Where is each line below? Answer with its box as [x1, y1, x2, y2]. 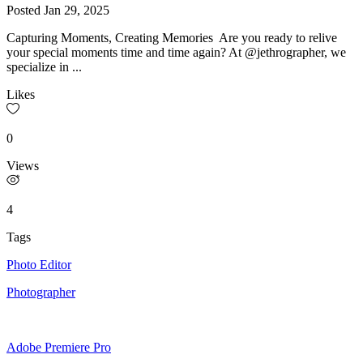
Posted [6, 2, 44, 17]
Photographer [6, 284, 75, 299]
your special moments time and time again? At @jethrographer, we [6, 45, 346, 59]
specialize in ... [6, 59, 82, 74]
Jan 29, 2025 [44, 2, 109, 17]
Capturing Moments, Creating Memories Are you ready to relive [6, 30, 337, 45]
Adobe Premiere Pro [6, 340, 111, 354]
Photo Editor [6, 257, 71, 271]
